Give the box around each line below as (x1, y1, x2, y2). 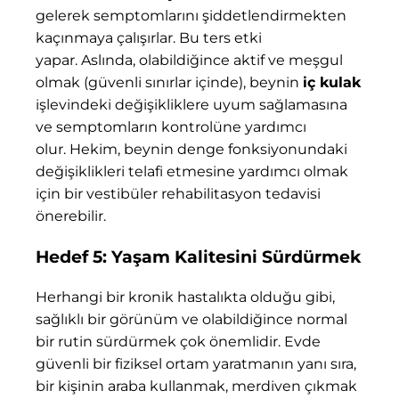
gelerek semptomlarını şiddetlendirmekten (36, 6, 346, 24)
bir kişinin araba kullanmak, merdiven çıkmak (36, 378, 357, 395)
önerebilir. (36, 207, 106, 224)
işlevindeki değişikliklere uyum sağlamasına (36, 95, 347, 113)
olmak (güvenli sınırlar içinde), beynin (36, 73, 303, 91)
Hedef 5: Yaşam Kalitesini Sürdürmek (36, 246, 361, 267)
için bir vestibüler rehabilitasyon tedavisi (36, 184, 321, 202)
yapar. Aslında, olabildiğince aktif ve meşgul (36, 51, 343, 69)
